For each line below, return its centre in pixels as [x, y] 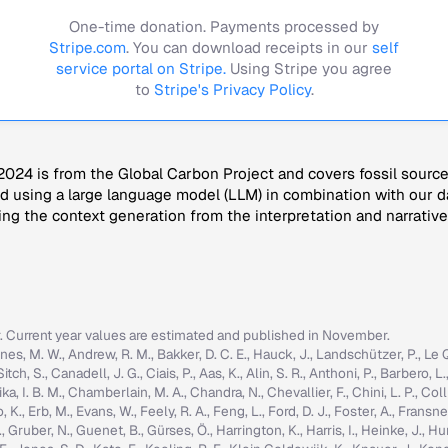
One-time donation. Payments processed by [224, 26]
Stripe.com [87, 47]
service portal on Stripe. [141, 68]
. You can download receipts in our [249, 47]
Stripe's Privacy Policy [232, 89]
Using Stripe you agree [309, 68]
